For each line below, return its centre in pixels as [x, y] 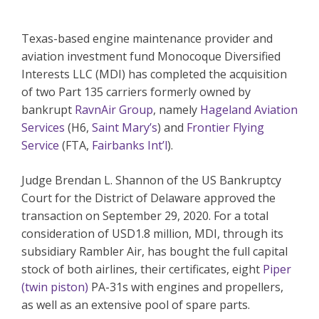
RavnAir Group [114, 110]
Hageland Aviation [249, 110]
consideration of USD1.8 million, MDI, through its [152, 234]
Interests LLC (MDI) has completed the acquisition [154, 74]
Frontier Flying [225, 128]
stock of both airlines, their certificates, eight [142, 270]
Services [43, 128]
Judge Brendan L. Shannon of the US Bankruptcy [151, 181]
